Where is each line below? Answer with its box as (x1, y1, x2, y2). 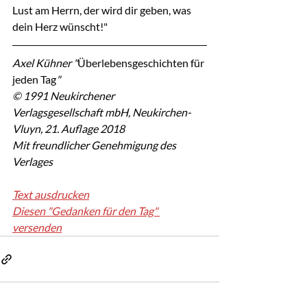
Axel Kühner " (12, 56, 77, 69)
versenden (12, 221, 62, 234)
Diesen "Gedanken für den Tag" (12, 204, 160, 217)
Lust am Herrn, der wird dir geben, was (12, 3, 193, 16)
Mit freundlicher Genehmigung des (12, 138, 178, 151)
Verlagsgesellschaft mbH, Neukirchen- (12, 106, 191, 119)
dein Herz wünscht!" (12, 20, 108, 33)
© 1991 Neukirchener (12, 89, 116, 102)
